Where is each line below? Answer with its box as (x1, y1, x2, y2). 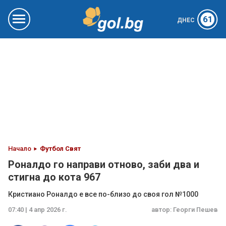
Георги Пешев (173, 206, 218, 213)
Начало (8, 145, 31, 152)
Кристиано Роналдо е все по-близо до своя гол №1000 (8, 190, 198, 198)
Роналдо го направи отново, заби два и (8, 158, 199, 171)
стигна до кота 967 (8, 171, 100, 183)
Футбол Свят (40, 145, 81, 152)
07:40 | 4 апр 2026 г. (8, 206, 67, 213)
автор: (151, 206, 173, 213)
